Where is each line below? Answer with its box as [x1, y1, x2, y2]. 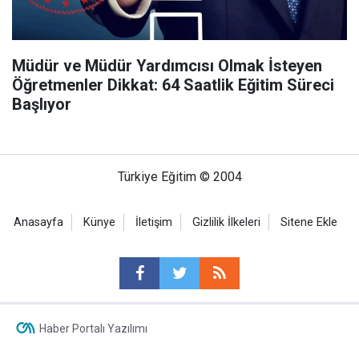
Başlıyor [12, 95, 71, 114]
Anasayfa [14, 216, 63, 229]
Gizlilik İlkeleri [192, 216, 260, 229]
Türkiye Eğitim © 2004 [117, 169, 242, 184]
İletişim [135, 216, 172, 229]
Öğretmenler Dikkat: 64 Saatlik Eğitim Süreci [12, 75, 334, 95]
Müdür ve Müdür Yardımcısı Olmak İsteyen [12, 56, 322, 75]
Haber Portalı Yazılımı [38, 322, 147, 335]
